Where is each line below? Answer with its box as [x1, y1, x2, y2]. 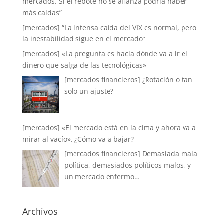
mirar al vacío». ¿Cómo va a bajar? [22, 134, 134, 144]
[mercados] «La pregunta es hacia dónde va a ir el [22, 49, 187, 58]
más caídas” [22, 8, 62, 17]
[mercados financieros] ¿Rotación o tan [64, 75, 193, 84]
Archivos [22, 205, 58, 218]
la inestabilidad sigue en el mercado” [22, 34, 145, 43]
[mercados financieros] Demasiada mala [64, 148, 198, 158]
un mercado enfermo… [64, 171, 140, 181]
